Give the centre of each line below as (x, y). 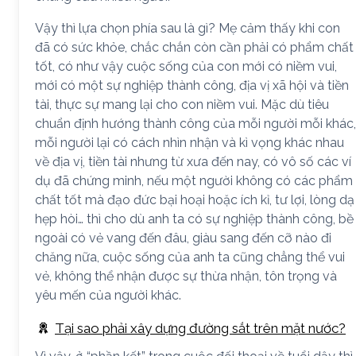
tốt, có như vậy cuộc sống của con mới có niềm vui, (186, 66)
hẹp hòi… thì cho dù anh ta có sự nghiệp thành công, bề (194, 219)
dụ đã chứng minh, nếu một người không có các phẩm (194, 181)
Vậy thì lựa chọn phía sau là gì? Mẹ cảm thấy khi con (188, 28)
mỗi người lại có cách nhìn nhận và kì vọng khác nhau (190, 143)
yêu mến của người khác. (108, 295)
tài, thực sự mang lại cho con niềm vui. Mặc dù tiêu (182, 104)
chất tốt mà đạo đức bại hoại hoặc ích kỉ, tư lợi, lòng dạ (195, 200)
